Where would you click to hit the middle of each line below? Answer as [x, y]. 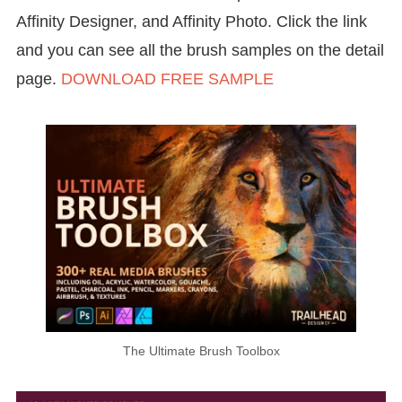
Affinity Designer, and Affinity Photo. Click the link [191, 21]
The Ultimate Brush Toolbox [201, 350]
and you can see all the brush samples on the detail [200, 50]
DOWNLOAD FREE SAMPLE [167, 79]
